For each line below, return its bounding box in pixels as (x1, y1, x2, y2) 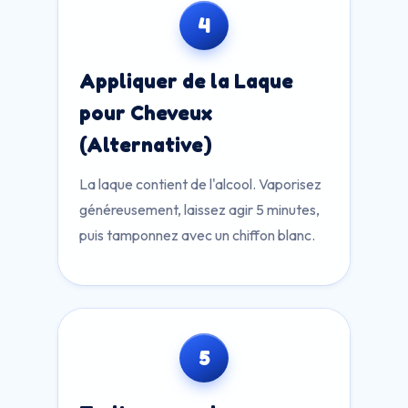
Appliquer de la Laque (79, 68, 293, 93)
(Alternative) (79, 132, 212, 157)
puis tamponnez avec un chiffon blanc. (79, 226, 315, 244)
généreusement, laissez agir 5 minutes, (79, 200, 320, 219)
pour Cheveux (79, 100, 212, 125)
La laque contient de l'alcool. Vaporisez (79, 175, 321, 193)
